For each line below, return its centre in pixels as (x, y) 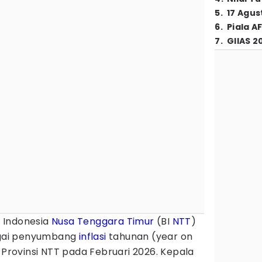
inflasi (92, 237)
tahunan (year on (149, 237)
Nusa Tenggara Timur (103, 221)
